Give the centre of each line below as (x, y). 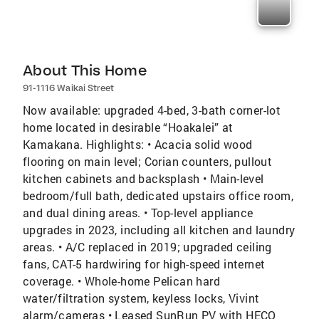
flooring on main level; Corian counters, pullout (148, 161)
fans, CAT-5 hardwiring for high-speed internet (144, 264)
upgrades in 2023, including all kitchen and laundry (159, 230)
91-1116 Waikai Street (69, 88)
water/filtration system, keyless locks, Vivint (141, 298)
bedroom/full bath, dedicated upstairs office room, (158, 195)
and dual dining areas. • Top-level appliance (138, 213)
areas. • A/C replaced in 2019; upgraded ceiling (147, 247)
